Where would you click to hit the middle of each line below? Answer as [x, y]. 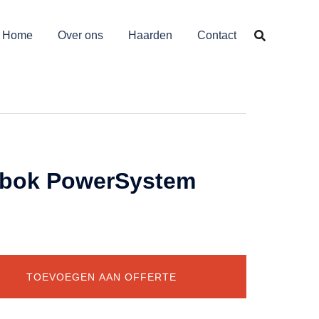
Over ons [80, 35]
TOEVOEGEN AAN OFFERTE [101, 277]
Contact [217, 35]
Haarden [150, 35]
